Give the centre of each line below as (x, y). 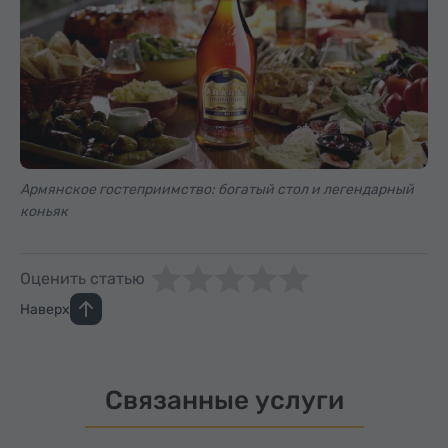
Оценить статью (82, 278)
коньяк (44, 211)
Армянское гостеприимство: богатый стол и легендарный (217, 189)
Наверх (45, 309)
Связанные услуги (224, 400)
